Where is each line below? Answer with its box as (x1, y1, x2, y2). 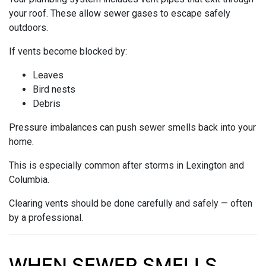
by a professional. (9, 211, 83, 223)
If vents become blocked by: (9, 45, 127, 57)
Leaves (33, 69, 64, 81)
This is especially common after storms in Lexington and (9, 159, 244, 171)
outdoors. (9, 21, 48, 33)
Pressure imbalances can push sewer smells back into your (9, 121, 256, 133)
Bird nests (33, 83, 75, 95)
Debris (33, 97, 61, 109)
